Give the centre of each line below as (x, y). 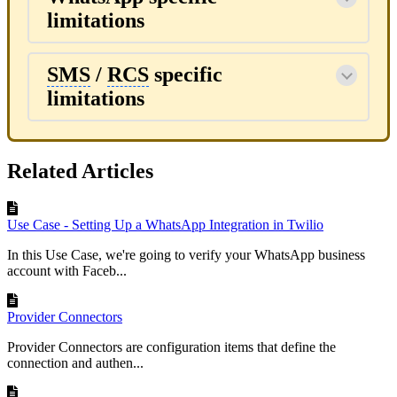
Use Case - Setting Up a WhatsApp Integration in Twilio (165, 225)
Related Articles (80, 171)
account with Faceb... (67, 271)
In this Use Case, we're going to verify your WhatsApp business (186, 255)
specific (186, 75)
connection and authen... (75, 363)
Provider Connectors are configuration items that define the (171, 347)
